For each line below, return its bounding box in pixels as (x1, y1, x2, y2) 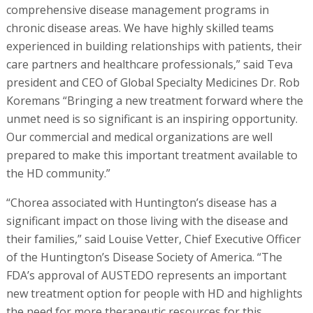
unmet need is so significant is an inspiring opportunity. (6, 110, 298, 126)
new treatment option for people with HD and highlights (6, 285, 303, 301)
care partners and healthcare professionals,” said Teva (6, 56, 293, 72)
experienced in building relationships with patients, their (6, 38, 302, 54)
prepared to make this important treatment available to (6, 147, 298, 163)
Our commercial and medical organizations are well (6, 129, 272, 145)
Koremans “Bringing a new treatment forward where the (6, 92, 303, 108)
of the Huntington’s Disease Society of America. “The (6, 249, 282, 265)
